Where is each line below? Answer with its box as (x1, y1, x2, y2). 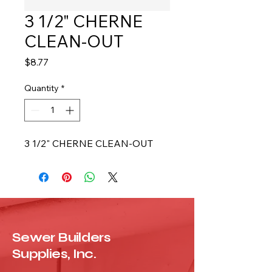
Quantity (24, 83, 59, 93)
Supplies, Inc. (12, 246, 97, 262)
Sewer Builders (12, 230, 111, 245)
